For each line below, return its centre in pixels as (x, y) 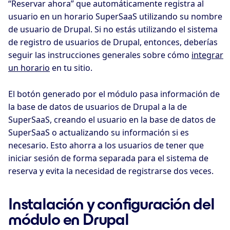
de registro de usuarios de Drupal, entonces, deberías (113, 42)
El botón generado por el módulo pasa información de (114, 94)
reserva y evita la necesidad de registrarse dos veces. (111, 171)
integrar (207, 55)
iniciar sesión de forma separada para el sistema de (108, 158)
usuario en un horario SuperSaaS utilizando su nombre (115, 17)
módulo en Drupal (69, 219)
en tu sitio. (71, 68)
